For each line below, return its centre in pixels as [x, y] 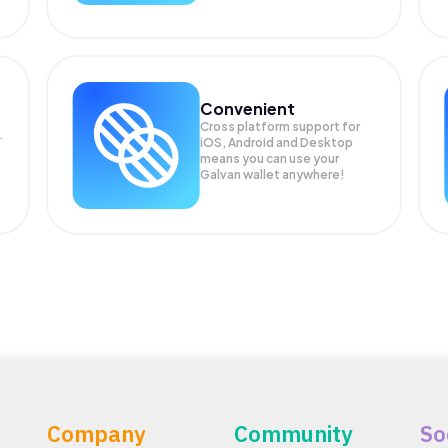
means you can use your [270, 158]
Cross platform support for [280, 126]
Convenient [248, 108]
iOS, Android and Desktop [277, 142]
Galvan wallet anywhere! [273, 174]
